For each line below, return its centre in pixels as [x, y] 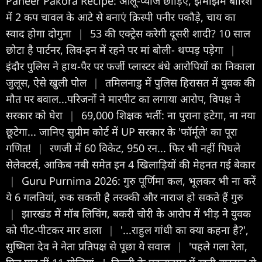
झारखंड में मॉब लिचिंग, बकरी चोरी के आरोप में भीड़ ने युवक [136, 213]
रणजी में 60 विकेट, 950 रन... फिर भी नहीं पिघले [145, 148]
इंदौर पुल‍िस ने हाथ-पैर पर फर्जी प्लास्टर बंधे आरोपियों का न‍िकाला [130, 66]
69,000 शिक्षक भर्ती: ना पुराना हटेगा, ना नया [168, 115]
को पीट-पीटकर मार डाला [55, 230]
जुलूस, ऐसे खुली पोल [48, 82]
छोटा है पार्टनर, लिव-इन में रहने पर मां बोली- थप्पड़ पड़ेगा [116, 49]
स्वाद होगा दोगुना [40, 33]
